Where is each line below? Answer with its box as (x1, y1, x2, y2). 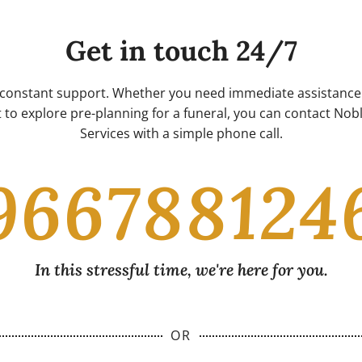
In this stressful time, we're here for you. (34, 259, 328, 280)
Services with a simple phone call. (79, 124, 283, 143)
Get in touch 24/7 (65, 33, 297, 69)
